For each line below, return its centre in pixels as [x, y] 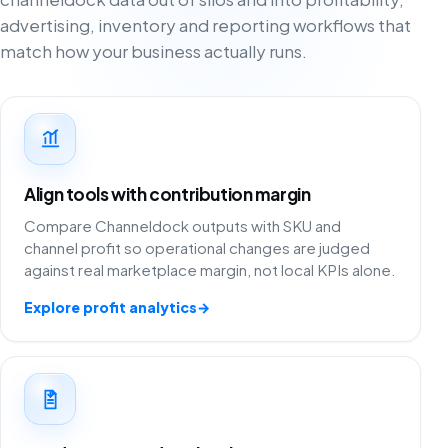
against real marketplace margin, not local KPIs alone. [210, 270]
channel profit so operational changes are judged [197, 248]
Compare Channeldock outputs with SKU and [183, 226]
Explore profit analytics [111, 307]
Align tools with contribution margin [167, 193]
